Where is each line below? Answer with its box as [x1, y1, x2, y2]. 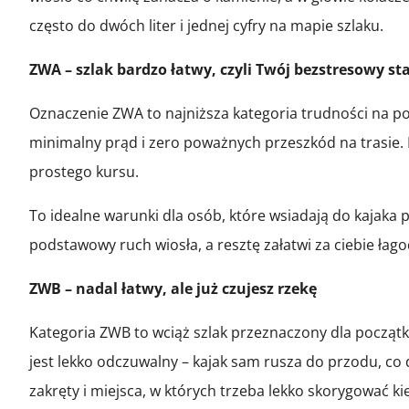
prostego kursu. [29, 161, 139, 182]
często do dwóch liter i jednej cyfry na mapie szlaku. [29, 15, 383, 36]
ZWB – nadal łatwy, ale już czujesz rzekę [29, 278, 317, 299]
